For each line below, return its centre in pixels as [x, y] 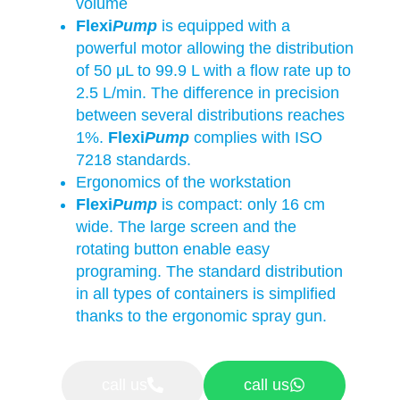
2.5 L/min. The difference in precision [208, 92]
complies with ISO [256, 137]
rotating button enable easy [173, 249]
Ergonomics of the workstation [184, 182]
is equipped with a [224, 25]
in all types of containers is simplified [206, 293]
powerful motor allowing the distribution [215, 48]
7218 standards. [134, 159]
